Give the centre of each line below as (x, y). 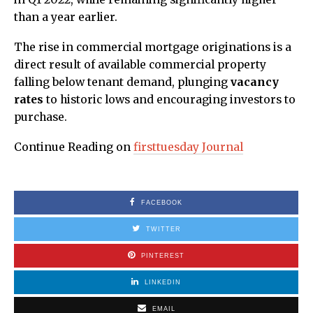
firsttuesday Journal (188, 147)
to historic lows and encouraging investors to (169, 100)
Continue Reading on (74, 147)
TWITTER (163, 230)
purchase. (41, 117)
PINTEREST (163, 256)
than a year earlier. (66, 17)
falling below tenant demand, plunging (122, 82)
